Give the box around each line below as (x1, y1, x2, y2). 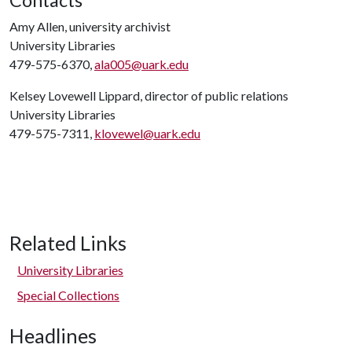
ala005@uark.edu (94, 57, 189, 71)
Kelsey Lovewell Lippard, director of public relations (9, 88, 288, 103)
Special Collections (17, 288, 119, 302)
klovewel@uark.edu (94, 126, 200, 141)
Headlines (9, 324, 97, 347)
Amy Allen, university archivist (9, 19, 170, 34)
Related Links (9, 231, 126, 255)
